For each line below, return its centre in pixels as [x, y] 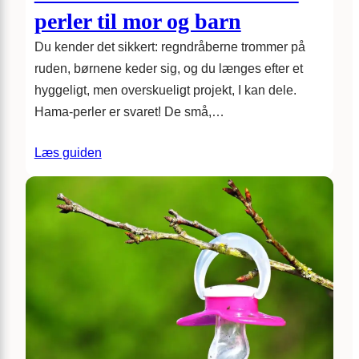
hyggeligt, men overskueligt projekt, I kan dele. [165, 90]
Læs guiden [68, 152]
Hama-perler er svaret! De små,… [129, 111]
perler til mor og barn [137, 21]
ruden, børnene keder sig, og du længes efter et [168, 68]
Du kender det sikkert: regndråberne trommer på [169, 46]
